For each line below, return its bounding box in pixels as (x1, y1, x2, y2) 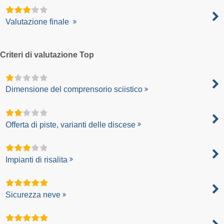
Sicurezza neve (5, 190, 61, 199)
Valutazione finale (5, 17, 71, 26)
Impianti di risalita (5, 155, 68, 164)
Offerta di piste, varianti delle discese (5, 120, 136, 129)
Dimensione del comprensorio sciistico (5, 85, 143, 94)
